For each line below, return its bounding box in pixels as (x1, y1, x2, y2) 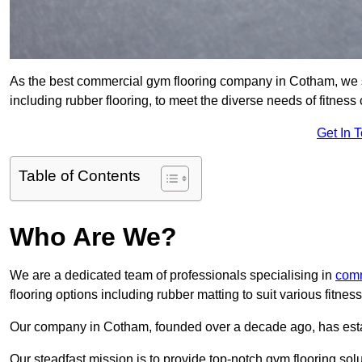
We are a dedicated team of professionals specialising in (10, 268, 335, 283)
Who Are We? (10, 222, 177, 252)
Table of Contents (19, 167, 141, 185)
